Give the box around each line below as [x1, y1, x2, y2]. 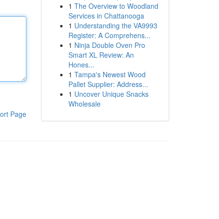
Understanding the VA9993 [74, 21, 157, 30]
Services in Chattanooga [68, 11, 144, 21]
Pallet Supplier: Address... [68, 79, 148, 89]
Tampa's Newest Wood [74, 69, 146, 79]
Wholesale [68, 99, 101, 109]
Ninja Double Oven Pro [74, 40, 145, 50]
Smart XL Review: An [68, 50, 134, 60]
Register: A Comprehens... [68, 30, 151, 40]
